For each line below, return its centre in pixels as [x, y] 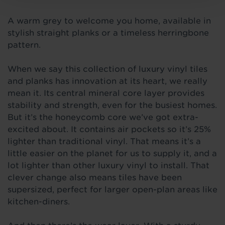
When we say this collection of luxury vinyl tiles [107, 69]
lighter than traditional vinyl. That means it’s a [104, 141]
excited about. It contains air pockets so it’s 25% [109, 129]
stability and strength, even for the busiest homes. [112, 105]
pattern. [25, 45]
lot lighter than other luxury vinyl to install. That [108, 165]
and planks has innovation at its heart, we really [107, 81]
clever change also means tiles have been [95, 177]
